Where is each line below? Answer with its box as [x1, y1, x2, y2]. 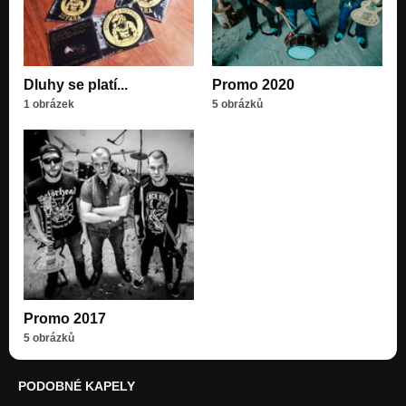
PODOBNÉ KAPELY [18, 379, 135, 394]
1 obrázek [24, 98, 74, 111]
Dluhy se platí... [24, 77, 128, 93]
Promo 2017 [24, 311, 106, 327]
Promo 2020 [212, 77, 295, 93]
